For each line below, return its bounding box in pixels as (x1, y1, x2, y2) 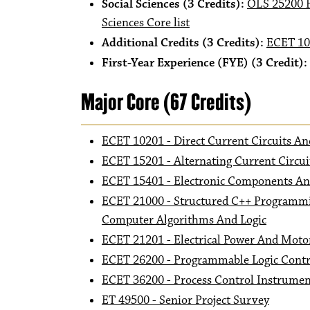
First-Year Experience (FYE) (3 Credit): (102, 55, 307, 71)
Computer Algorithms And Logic (102, 212, 266, 228)
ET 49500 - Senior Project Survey (102, 293, 269, 308)
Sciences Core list (102, 15, 190, 30)
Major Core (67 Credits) (81, 88, 251, 116)
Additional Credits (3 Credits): (102, 35, 266, 51)
